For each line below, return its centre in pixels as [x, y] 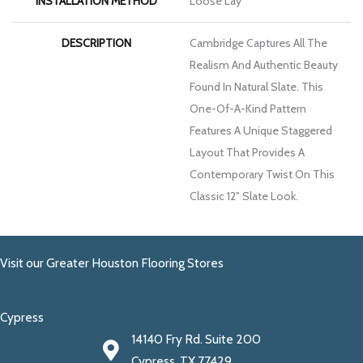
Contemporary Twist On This [262, 174]
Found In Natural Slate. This [256, 86]
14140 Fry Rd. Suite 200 [196, 340]
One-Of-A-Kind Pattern [248, 108]
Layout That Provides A [247, 152]
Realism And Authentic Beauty [264, 64]
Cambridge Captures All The [258, 43]
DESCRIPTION [96, 43]
